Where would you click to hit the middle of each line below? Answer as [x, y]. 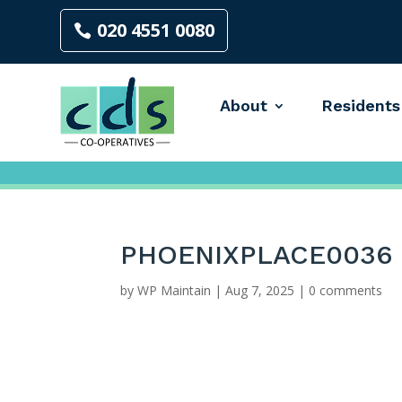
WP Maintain [175, 290]
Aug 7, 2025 [260, 290]
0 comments [346, 290]
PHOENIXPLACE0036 [257, 254]
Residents [360, 105]
